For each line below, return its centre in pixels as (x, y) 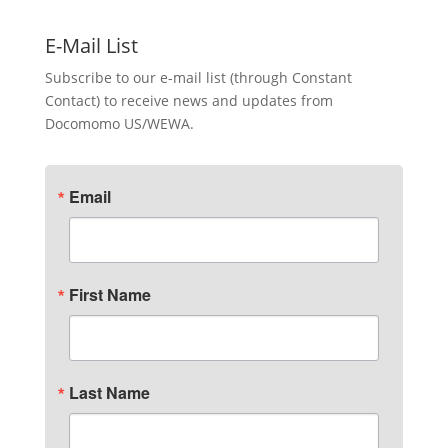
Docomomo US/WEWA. (119, 123)
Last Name (109, 392)
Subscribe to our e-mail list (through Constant (198, 77)
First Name (109, 294)
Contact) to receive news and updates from (188, 100)
